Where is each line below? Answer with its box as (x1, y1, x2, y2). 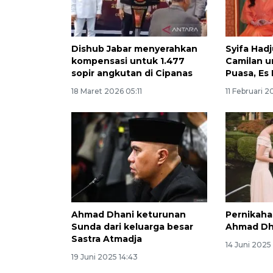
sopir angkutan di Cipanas (71, 67, 193, 79)
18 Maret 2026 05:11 (71, 86, 142, 96)
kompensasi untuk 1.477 (71, 55, 185, 66)
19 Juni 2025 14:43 (71, 252, 138, 262)
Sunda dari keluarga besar (71, 221, 193, 233)
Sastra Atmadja (71, 233, 142, 245)
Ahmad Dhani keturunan (71, 209, 186, 221)
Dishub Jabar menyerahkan (71, 43, 197, 54)
